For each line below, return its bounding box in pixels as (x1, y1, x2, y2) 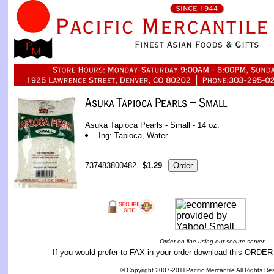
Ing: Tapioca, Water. (98, 131, 169, 140)
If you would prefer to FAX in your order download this (53, 248, 245, 257)
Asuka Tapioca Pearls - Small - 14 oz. (85, 120, 220, 130)
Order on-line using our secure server (159, 238, 264, 245)
